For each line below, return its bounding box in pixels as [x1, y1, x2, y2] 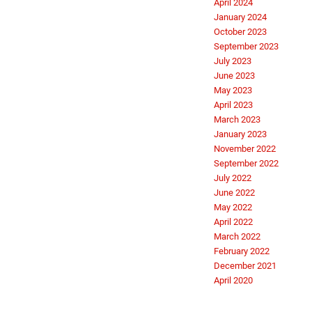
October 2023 [214, 26, 267, 37]
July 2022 [214, 172, 251, 183]
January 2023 [214, 128, 267, 139]
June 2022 [214, 187, 255, 198]
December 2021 [214, 260, 276, 271]
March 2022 [214, 231, 260, 242]
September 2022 [214, 157, 279, 169]
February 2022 [214, 245, 270, 256]
